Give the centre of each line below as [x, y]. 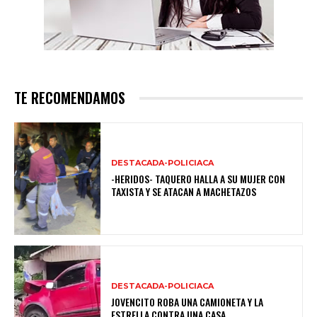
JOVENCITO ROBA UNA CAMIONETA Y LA [188, 302]
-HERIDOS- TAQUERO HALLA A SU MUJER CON [198, 179]
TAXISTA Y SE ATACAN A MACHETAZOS [184, 192]
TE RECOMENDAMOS [70, 98]
